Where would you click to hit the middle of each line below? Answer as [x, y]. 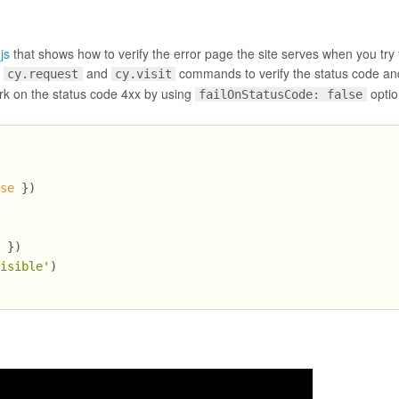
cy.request [43, 74]
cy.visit [143, 74]
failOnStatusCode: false [281, 95]
